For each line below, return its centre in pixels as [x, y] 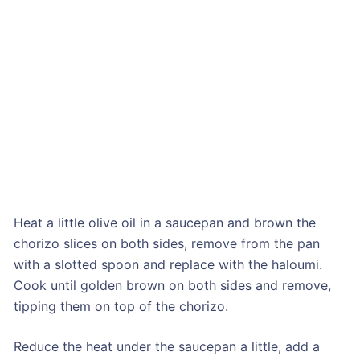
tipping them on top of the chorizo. [121, 307]
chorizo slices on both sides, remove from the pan [166, 244]
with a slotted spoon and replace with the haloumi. [168, 265]
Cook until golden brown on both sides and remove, [172, 286]
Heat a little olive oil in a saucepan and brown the [164, 223]
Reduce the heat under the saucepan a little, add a [166, 347]
